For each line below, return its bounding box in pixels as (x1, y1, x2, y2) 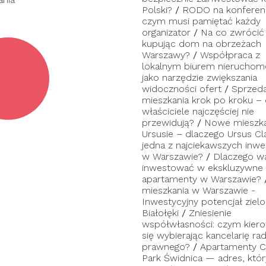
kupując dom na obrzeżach (142, 38, 261, 49)
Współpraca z (200, 49, 260, 61)
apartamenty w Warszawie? (142, 173, 261, 185)
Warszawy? (142, 49, 190, 61)
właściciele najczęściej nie (142, 106, 254, 117)
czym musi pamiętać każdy (142, 15, 261, 27)
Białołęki (142, 207, 179, 218)
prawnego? (142, 241, 190, 252)
